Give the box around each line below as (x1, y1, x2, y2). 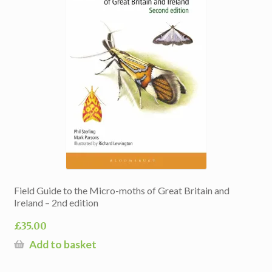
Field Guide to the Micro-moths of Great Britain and (13, 185, 229, 197)
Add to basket (29, 238, 97, 251)
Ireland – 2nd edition (13, 197, 98, 209)
